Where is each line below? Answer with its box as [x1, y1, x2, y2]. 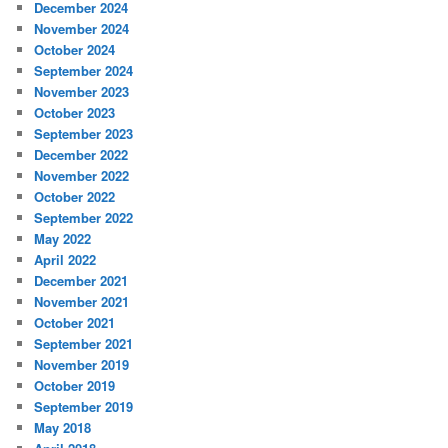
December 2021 [34, 271, 129, 291]
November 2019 [34, 355, 130, 375]
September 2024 [34, 61, 134, 81]
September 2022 [34, 208, 134, 228]
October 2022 [34, 187, 116, 207]
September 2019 [34, 397, 134, 417]
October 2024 [34, 40, 116, 60]
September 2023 [34, 124, 134, 144]
